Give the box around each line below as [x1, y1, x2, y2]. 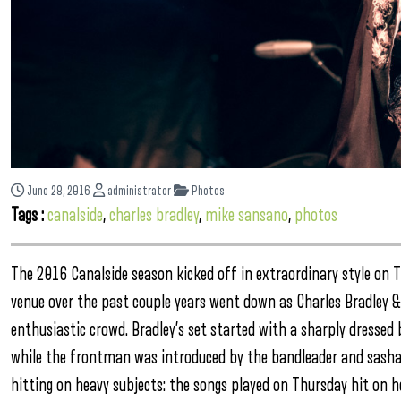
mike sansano [205, 206, 288, 225]
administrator [105, 184, 171, 198]
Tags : [11, 206, 47, 225]
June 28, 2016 [27, 184, 90, 198]
